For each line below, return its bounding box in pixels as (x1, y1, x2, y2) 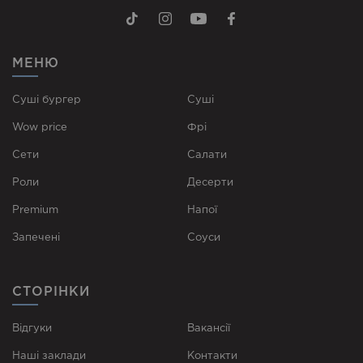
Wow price (12, 122, 67, 132)
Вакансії (186, 323, 230, 333)
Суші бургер (12, 95, 81, 105)
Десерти (186, 177, 233, 187)
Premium (12, 205, 58, 215)
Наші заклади (12, 351, 86, 361)
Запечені (12, 233, 60, 242)
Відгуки (12, 323, 52, 333)
